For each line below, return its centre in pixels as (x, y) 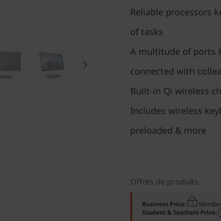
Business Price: (165, 204)
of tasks (147, 32)
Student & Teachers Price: (180, 212)
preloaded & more (168, 130)
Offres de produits (165, 182)
